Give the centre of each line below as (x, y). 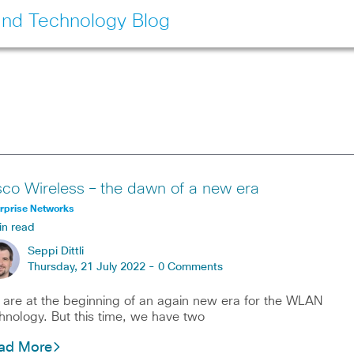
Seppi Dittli (55, 251)
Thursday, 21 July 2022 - (92, 267)
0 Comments (190, 267)
